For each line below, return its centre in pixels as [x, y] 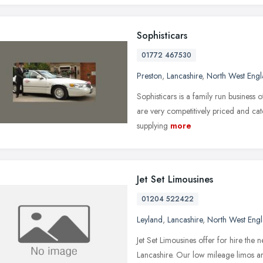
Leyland [150, 219]
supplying [152, 125]
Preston [149, 75]
